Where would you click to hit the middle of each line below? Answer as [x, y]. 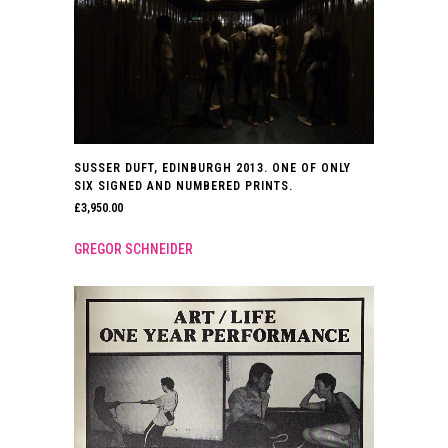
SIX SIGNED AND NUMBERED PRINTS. [183, 186]
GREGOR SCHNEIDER [133, 249]
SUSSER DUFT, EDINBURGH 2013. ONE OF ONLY [212, 168]
